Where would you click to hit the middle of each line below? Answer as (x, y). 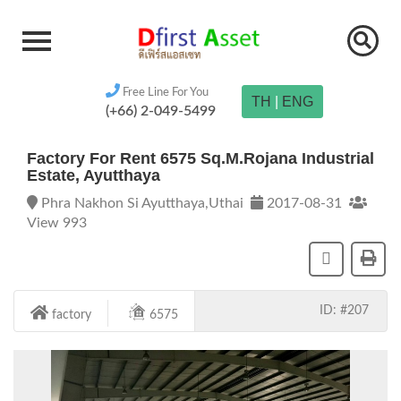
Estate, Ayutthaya (94, 175)
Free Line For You (164, 92)
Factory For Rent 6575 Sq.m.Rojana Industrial (200, 158)
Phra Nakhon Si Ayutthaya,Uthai (144, 203)
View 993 (57, 223)
